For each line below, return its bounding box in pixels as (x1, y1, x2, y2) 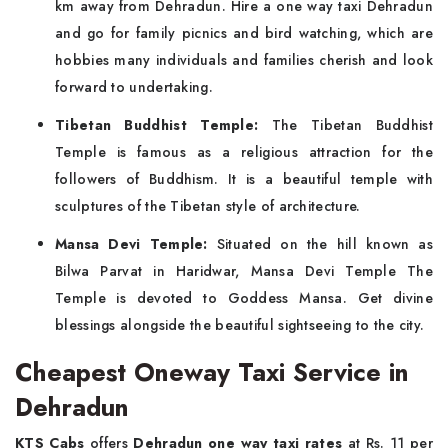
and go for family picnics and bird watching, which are (55, 22, 433, 43)
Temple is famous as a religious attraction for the (55, 141, 433, 162)
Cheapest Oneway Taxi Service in (15, 353, 409, 390)
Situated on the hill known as (216, 233, 434, 254)
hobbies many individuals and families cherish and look (55, 49, 433, 70)
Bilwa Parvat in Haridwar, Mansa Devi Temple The (55, 260, 433, 281)
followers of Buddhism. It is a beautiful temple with (55, 168, 433, 189)
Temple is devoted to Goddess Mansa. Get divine (55, 287, 433, 308)
